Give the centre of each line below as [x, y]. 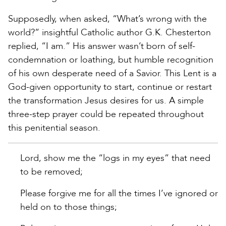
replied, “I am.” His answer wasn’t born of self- [102, 46]
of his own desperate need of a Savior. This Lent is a [112, 74]
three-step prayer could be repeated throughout [106, 115]
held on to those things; [69, 207]
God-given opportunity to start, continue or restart [110, 87]
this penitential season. [54, 128]
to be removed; [51, 172]
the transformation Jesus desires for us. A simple [106, 101]
